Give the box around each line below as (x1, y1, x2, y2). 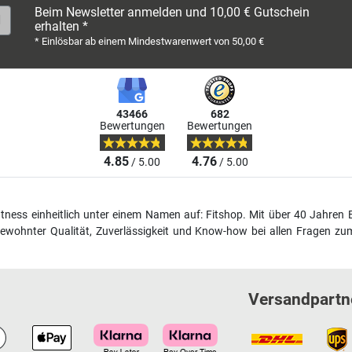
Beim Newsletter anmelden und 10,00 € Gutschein (35, 5, 310, 20)
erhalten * (35, 19, 88, 35)
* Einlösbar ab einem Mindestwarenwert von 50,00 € (35, 35, 264, 48)
